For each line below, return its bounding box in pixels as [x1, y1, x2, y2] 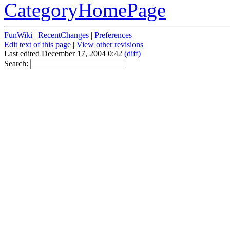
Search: [4, 59, 30, 68]
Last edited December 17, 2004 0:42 [4, 49, 124, 59]
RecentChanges [38, 31, 89, 40]
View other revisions [76, 40, 143, 49]
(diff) [124, 49, 141, 59]
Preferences [94, 31, 132, 40]
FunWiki [4, 31, 32, 40]
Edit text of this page [4, 40, 71, 49]
